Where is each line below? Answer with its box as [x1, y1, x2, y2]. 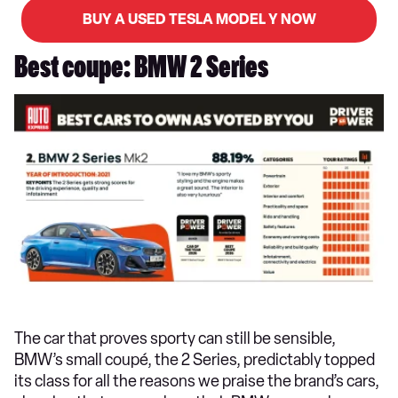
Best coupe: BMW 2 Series [14, 54, 268, 87]
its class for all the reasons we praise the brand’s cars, [14, 370, 379, 391]
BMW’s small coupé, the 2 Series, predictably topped [14, 349, 375, 370]
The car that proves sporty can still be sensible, [14, 328, 336, 348]
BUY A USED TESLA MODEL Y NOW [82, 10, 316, 28]
